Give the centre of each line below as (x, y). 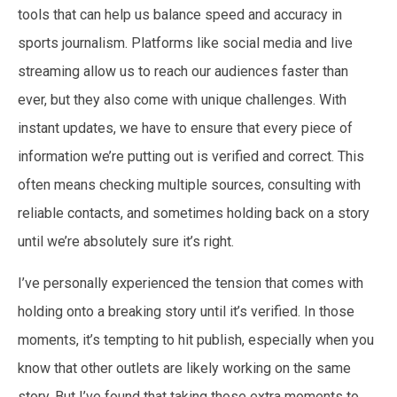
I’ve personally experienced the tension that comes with (191, 283)
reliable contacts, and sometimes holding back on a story (194, 214)
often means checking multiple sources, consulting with (189, 185)
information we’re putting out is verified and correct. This (191, 157)
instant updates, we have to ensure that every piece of (185, 128)
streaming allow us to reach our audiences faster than (183, 72)
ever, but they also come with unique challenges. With (182, 100)
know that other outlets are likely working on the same (184, 368)
